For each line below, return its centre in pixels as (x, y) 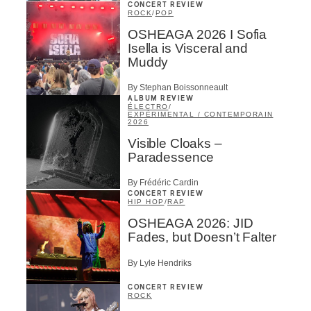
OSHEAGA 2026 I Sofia (197, 34)
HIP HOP (146, 202)
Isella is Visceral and (188, 48)
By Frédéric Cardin (163, 183)
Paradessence (171, 157)
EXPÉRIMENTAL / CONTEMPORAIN (201, 114)
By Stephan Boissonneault (178, 87)
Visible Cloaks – (175, 143)
